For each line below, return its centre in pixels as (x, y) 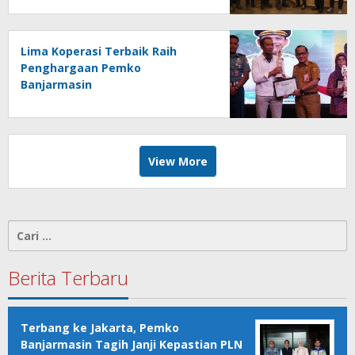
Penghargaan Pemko (81, 68)
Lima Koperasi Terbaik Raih (99, 52)
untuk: (27, 246)
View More (177, 162)
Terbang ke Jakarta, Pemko (100, 328)
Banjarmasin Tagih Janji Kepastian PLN (132, 345)
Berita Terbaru (68, 278)
